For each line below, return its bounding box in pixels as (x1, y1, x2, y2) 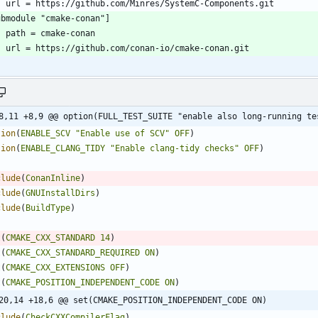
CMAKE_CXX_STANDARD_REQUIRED (6, 247, 140, 258)
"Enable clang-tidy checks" (110, 143, 239, 153)
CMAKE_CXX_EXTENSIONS (6, 262, 105, 273)
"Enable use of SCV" (75, 128, 170, 138)
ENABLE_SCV (21, 128, 70, 138)
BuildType (26, 202, 70, 213)
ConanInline (26, 172, 80, 183)
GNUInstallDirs (26, 187, 95, 198)
